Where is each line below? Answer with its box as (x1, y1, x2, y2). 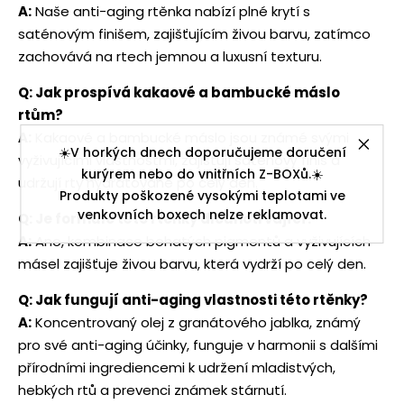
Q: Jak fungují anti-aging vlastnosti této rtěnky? (18, 289, 368, 309)
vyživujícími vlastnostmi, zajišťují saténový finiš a (18, 150, 340, 170)
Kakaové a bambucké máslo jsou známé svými (32, 127, 349, 147)
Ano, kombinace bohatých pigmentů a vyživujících (32, 231, 371, 251)
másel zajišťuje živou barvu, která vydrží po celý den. (18, 253, 366, 273)
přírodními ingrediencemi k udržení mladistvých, (18, 357, 335, 377)
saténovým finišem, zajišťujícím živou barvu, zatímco (18, 23, 371, 43)
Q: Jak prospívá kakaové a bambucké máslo (18, 82, 340, 102)
